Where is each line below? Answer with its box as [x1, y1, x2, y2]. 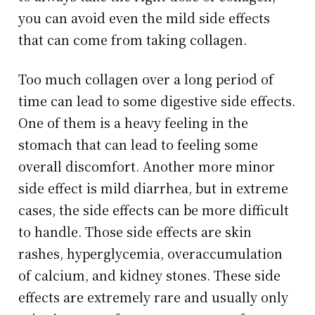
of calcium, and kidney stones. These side [18, 266, 281, 285]
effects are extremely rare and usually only [18, 288, 289, 307]
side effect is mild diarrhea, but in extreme [18, 179, 289, 198]
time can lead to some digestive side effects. [18, 91, 296, 110]
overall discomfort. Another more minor [18, 157, 276, 176]
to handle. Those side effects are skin [18, 222, 252, 241]
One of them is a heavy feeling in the [18, 113, 249, 132]
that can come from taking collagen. [18, 30, 251, 49]
